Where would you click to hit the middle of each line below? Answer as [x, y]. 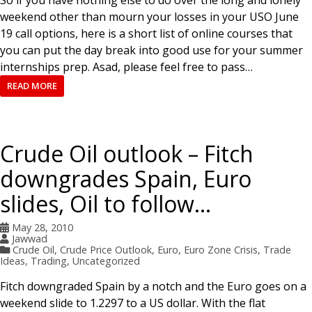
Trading [49, 260]
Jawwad [29, 238]
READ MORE [32, 86]
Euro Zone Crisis [220, 249]
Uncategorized [106, 260]
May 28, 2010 [42, 227]
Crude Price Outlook [106, 249]
